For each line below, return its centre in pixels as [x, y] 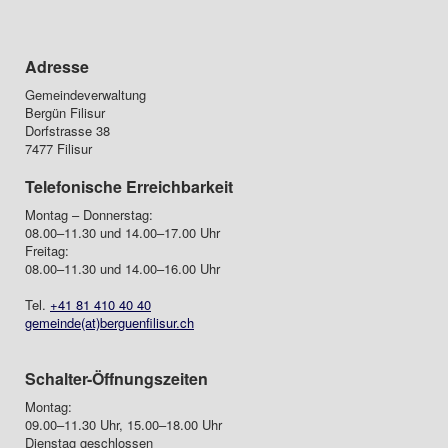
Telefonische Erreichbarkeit [129, 186]
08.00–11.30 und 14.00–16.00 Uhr [124, 268]
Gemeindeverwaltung [85, 94]
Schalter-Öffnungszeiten [116, 378]
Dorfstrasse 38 [67, 130]
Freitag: [49, 250]
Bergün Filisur [65, 112]
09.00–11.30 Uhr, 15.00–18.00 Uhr [125, 424]
